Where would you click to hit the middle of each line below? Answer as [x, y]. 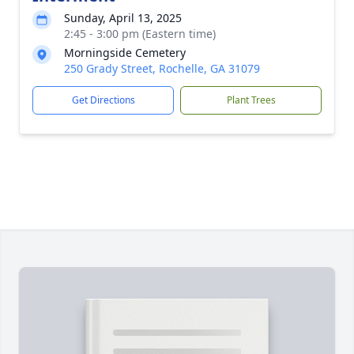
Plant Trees [251, 100]
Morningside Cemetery [125, 53]
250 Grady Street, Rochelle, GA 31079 [162, 68]
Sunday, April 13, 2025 [123, 18]
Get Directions [103, 100]
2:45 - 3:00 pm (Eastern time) [140, 34]
